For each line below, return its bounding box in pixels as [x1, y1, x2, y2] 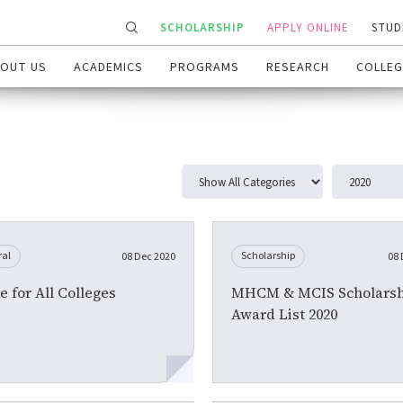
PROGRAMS [170, 58, 239, 77]
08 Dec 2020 [121, 248, 175, 264]
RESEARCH [266, 58, 329, 77]
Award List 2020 [230, 303, 337, 324]
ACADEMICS [74, 58, 143, 77]
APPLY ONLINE [267, 20, 349, 37]
